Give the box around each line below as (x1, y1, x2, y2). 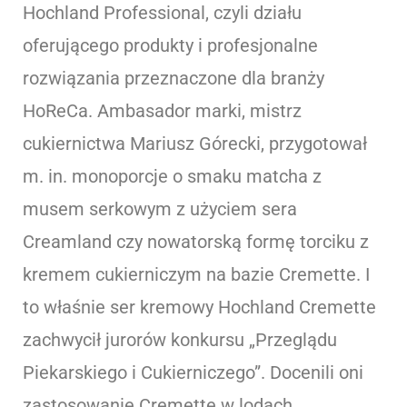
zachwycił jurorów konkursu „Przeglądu (23, 328, 337, 351)
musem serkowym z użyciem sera (23, 197, 297, 220)
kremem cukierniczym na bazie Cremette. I (23, 263, 370, 285)
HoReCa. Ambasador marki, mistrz (23, 99, 302, 122)
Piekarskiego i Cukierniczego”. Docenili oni (23, 361, 363, 383)
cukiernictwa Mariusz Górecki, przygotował (23, 132, 367, 154)
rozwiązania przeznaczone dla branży (23, 66, 324, 89)
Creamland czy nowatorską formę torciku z (23, 230, 369, 253)
